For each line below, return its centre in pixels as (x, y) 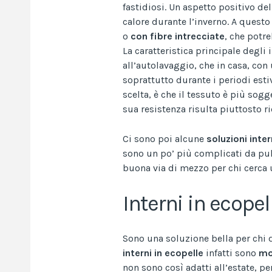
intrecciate (200, 36)
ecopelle (184, 253)
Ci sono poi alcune (165, 138)
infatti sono (231, 253)
